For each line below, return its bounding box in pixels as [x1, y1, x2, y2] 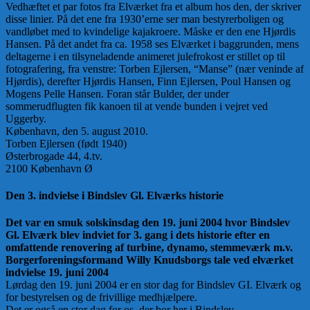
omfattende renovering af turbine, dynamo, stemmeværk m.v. [6, 241, 293, 254]
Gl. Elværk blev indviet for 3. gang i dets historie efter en [6, 229, 270, 241]
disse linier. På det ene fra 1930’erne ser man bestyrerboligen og [6, 12, 284, 25]
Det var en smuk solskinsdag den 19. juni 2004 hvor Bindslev [6, 217, 290, 229]
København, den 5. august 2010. [6, 125, 148, 137]
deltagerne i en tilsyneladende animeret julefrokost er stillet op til [6, 50, 285, 62]
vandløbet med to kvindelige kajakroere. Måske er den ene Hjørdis [6, 25, 295, 37]
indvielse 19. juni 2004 [6, 266, 109, 279]
